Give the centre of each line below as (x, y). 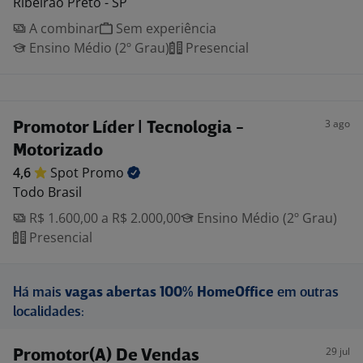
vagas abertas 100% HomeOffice (169, 293)
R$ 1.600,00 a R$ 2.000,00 (103, 218)
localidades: (49, 312)
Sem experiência (164, 28)
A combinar (63, 28)
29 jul (338, 351)
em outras (306, 293)
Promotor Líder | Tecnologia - (128, 128)
